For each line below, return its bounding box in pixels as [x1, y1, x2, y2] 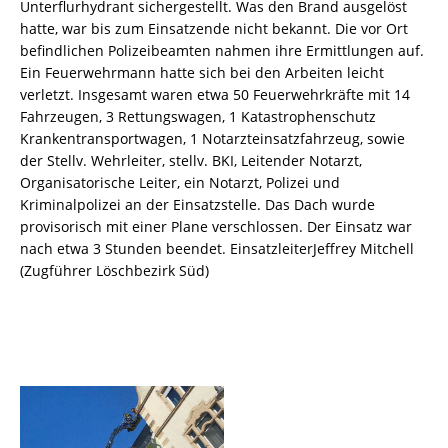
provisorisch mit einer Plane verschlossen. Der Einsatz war [20, 217, 412, 237]
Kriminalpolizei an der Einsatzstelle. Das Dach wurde [20, 195, 375, 215]
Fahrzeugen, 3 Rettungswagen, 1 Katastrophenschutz [20, 107, 376, 127]
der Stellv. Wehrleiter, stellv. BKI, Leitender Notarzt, [20, 151, 362, 171]
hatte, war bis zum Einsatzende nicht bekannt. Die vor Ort [20, 19, 408, 39]
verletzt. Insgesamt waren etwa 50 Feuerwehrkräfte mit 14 [20, 85, 410, 105]
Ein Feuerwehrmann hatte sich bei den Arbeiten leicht [20, 63, 384, 83]
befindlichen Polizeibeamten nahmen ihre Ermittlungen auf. [20, 41, 424, 61]
